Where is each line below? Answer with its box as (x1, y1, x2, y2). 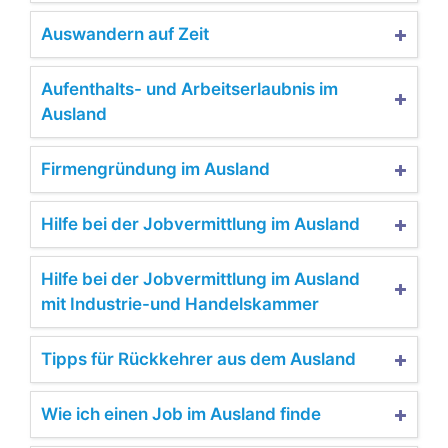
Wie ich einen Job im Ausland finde (41, 403, 321, 424)
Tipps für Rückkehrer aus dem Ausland (41, 348, 356, 369)
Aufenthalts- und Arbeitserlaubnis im (41, 78, 338, 99)
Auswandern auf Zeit (41, 23, 209, 44)
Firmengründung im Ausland (41, 158, 270, 179)
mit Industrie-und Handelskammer (41, 293, 319, 314)
